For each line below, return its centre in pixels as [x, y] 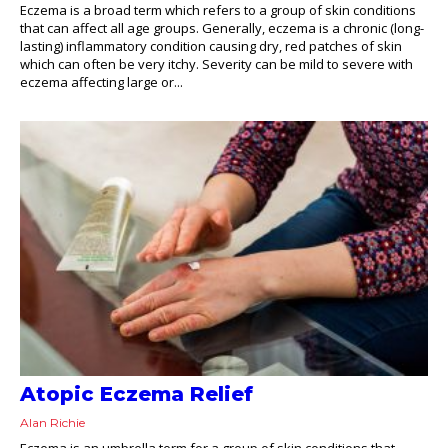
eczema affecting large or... [101, 82]
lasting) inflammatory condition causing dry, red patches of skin [211, 46]
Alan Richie [52, 422]
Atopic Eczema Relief [136, 393]
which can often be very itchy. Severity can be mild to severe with [216, 64]
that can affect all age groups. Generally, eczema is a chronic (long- [222, 28]
